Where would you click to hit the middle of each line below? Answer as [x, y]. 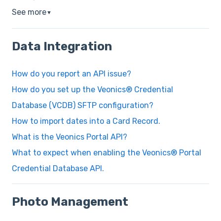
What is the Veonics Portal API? [70, 137]
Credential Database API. [58, 168]
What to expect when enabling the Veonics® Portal [107, 152]
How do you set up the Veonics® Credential [92, 89]
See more [29, 12]
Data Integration [62, 46]
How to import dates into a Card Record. [86, 121]
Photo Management [70, 202]
